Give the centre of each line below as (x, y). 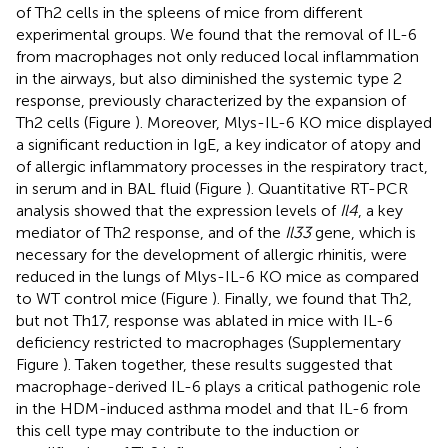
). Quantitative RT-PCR (327, 188)
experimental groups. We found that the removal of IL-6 (216, 34)
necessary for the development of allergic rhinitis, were (211, 254)
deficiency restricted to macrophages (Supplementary (208, 342)
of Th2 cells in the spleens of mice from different (189, 12)
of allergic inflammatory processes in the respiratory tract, (222, 166)
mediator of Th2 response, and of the (150, 232)
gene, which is (363, 232)
